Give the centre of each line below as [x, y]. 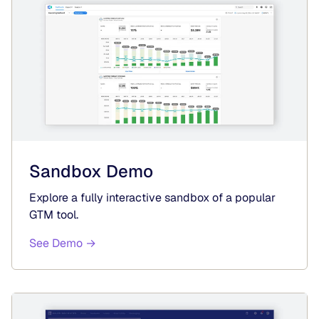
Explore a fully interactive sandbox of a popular [152, 197]
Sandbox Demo [91, 171]
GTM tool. [54, 214]
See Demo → [63, 243]
